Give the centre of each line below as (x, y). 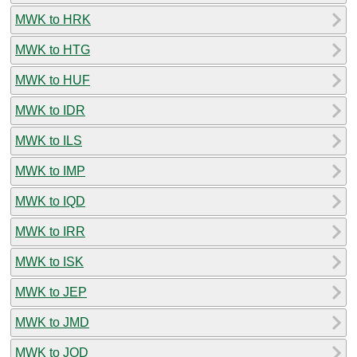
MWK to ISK (49, 261)
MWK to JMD (52, 322)
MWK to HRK (53, 19)
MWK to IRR (50, 231)
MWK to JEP (51, 292)
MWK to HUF (53, 80)
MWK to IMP (50, 171)
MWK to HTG (53, 49)
